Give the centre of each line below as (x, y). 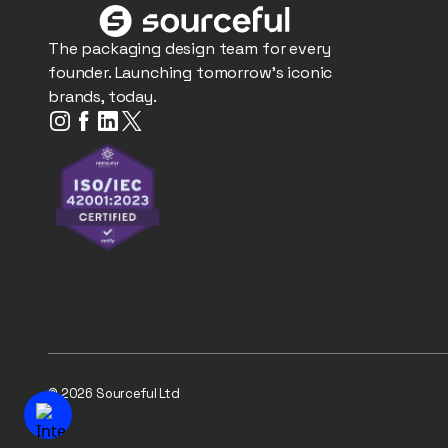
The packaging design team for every (189, 48)
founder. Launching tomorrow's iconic (190, 72)
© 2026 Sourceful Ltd (114, 393)
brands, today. (102, 96)
